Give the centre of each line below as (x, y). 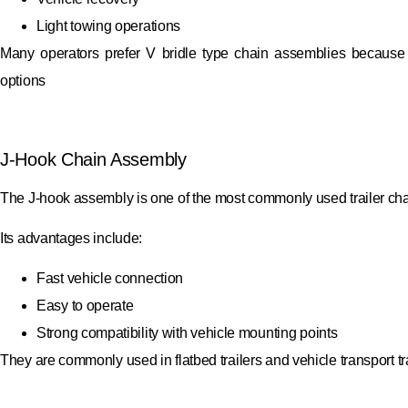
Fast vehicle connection (110, 279)
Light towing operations (109, 25)
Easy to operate (85, 306)
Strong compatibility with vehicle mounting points (187, 333)
